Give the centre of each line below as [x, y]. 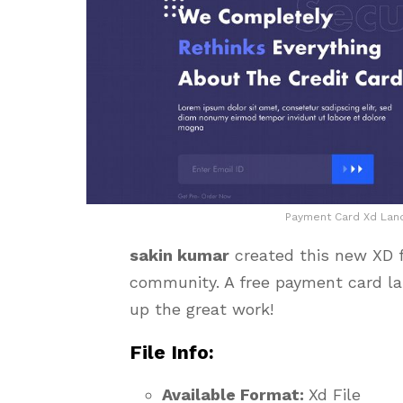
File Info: [172, 352]
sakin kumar [179, 255]
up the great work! [201, 309]
